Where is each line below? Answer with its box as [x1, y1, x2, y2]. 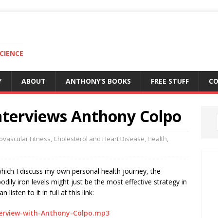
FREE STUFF [151, 76, 189, 86]
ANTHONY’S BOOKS [66, 76, 131, 86]
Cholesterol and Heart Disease [54, 134, 145, 143]
